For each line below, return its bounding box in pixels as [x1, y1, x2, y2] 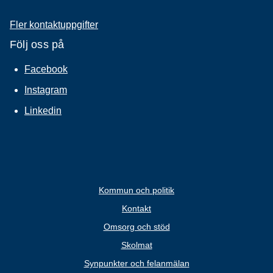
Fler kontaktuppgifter [10, 19, 98, 30]
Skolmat [121, 239, 152, 250]
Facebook [24, 63, 68, 74]
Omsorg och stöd [103, 221, 170, 232]
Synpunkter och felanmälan [83, 258, 190, 268]
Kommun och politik [99, 185, 174, 195]
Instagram [24, 84, 67, 95]
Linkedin [24, 105, 62, 116]
